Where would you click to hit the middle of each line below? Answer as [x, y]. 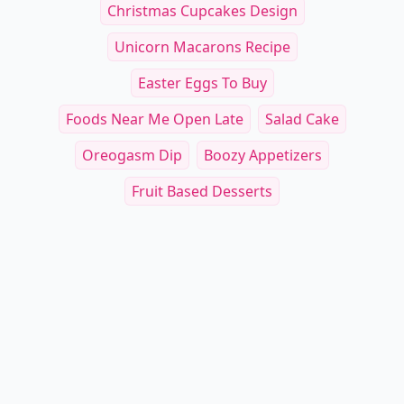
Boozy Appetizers [263, 155]
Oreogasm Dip [132, 155]
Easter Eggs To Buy [202, 83]
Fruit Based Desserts [202, 191]
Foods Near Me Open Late [154, 119]
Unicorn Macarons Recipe [202, 47]
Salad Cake [302, 119]
